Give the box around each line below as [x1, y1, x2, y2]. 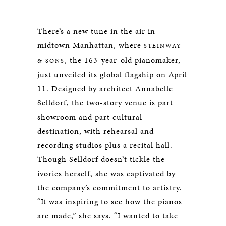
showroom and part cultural [37, 111, 142, 123]
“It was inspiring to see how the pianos [37, 196, 182, 207]
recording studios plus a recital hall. [37, 139, 173, 151]
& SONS [37, 56, 65, 65]
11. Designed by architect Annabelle [37, 83, 173, 94]
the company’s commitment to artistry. [37, 182, 182, 193]
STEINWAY [144, 42, 182, 50]
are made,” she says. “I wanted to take [37, 210, 178, 221]
